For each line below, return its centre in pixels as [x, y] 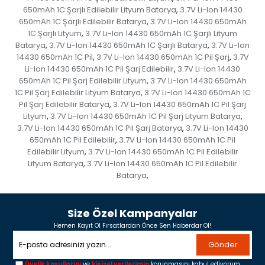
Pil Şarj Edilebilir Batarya [64, 104]
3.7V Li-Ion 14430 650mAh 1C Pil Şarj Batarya [99, 128]
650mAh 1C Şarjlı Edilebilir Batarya [83, 21]
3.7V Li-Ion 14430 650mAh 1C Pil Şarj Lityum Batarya [145, 116]
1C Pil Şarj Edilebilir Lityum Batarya [77, 92]
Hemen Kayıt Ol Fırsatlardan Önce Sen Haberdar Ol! [132, 225]
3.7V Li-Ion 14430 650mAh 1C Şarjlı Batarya [128, 45]
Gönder [223, 244]
